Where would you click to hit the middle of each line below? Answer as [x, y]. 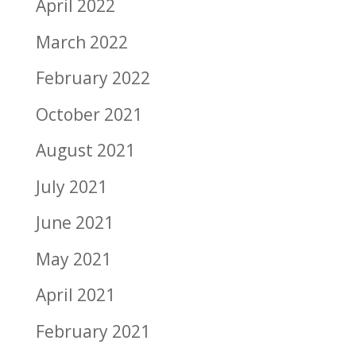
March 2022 [81, 42]
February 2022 [93, 78]
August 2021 [85, 150]
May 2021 [73, 259]
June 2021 [74, 222]
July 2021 [71, 186]
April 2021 [75, 295]
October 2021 [89, 114]
